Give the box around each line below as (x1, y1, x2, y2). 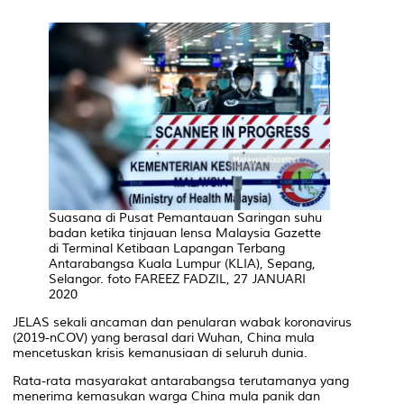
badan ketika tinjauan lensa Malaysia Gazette (49, 225, 321, 241)
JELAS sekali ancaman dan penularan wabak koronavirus (13, 314, 352, 330)
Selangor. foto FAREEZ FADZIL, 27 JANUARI (49, 271, 306, 287)
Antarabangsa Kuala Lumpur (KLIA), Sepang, (49, 255, 316, 271)
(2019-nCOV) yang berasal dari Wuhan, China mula (13, 329, 315, 345)
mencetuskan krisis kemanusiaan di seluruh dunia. (13, 344, 308, 361)
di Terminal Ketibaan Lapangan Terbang (49, 240, 285, 256)
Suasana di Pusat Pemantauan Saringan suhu (49, 209, 322, 225)
